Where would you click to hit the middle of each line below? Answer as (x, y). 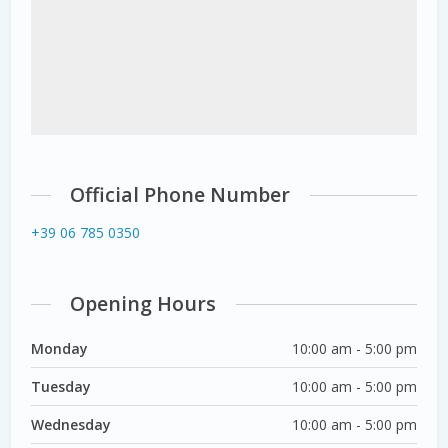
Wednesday (71, 424)
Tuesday (61, 386)
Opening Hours (143, 303)
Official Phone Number (180, 194)
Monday (60, 348)
